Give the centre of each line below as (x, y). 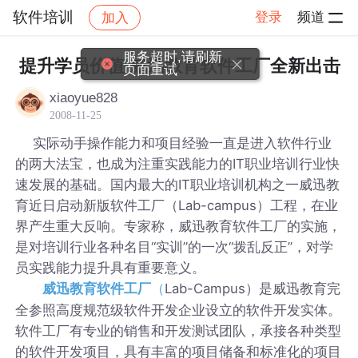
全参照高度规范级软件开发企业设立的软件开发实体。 (179, 310)
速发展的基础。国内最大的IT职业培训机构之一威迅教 (178, 184)
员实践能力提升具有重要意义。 (111, 267)
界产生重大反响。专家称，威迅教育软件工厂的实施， (179, 226)
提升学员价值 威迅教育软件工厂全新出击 (179, 66)
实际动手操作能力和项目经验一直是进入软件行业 (174, 143)
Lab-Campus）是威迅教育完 (253, 288)
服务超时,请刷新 (172, 57)
